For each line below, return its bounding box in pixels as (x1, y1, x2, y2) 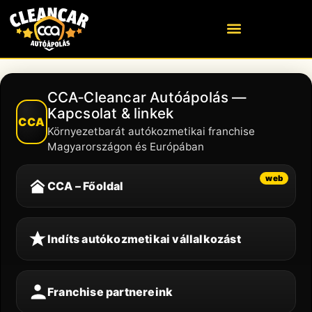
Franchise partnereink (47, 284, 173, 299)
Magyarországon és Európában (47, 139, 204, 153)
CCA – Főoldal (47, 178, 124, 193)
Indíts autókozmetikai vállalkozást (47, 231, 241, 246)
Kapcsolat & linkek (47, 104, 174, 122)
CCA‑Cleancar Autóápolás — (47, 88, 247, 106)
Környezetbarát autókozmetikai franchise (47, 124, 255, 138)
